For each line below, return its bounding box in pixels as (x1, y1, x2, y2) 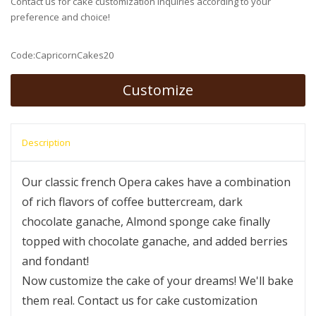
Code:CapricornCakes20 (11, 48, 114, 61)
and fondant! (22, 253, 92, 269)
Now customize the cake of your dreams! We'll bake (22, 272, 293, 288)
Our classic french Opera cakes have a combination (22, 174, 291, 190)
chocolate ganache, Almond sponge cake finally (22, 213, 270, 229)
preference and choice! (11, 10, 110, 23)
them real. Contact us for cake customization (22, 292, 257, 308)
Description (22, 135, 71, 149)
